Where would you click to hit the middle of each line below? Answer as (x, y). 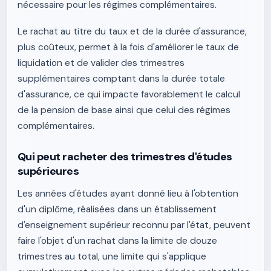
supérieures (48, 171)
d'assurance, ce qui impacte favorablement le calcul (129, 94)
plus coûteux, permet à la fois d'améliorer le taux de (128, 47)
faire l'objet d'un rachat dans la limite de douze (117, 241)
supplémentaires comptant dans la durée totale (121, 79)
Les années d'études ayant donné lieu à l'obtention (128, 194)
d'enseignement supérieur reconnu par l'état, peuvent (134, 225)
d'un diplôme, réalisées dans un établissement (117, 209)
